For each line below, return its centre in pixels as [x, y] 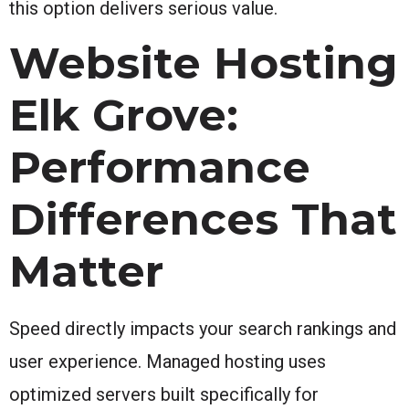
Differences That [203, 219]
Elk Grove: [124, 115]
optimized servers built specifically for [164, 394]
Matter [86, 271]
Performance [160, 167]
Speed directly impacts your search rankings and [203, 328]
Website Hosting [204, 63]
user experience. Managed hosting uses [168, 361]
